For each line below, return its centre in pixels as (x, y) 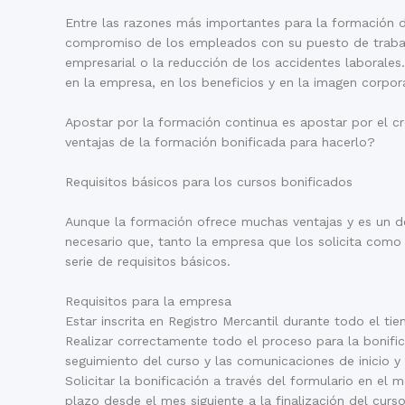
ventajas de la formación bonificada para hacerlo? (220, 141)
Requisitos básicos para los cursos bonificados (209, 181)
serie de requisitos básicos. (148, 261)
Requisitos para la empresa (148, 301)
